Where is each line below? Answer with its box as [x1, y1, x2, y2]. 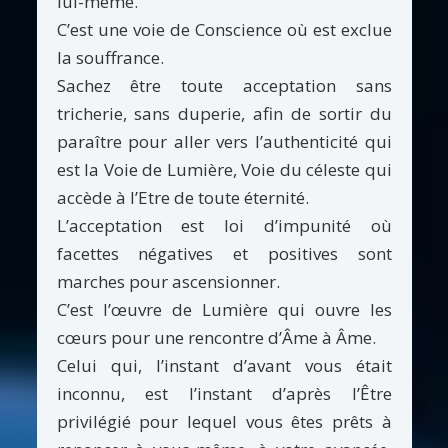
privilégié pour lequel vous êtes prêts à [56, 409, 392, 433]
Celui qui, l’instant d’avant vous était [56, 353, 392, 377]
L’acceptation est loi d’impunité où [56, 213, 392, 237]
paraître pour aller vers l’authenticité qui [56, 129, 392, 153]
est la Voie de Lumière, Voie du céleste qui [56, 157, 392, 181]
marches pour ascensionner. [56, 269, 280, 293]
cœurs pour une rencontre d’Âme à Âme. [56, 325, 376, 349]
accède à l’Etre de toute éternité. [56, 185, 309, 209]
